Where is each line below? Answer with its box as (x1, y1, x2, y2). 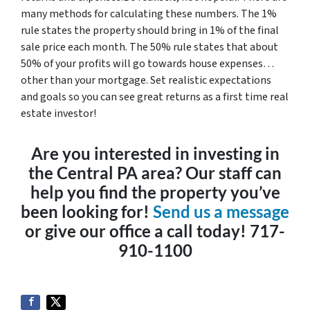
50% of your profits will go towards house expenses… (21, 56, 274, 71)
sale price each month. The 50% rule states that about (21, 39, 278, 55)
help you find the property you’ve (30, 182, 280, 202)
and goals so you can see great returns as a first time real (21, 89, 289, 104)
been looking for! (21, 201, 153, 221)
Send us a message (153, 201, 289, 221)
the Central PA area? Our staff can (28, 163, 282, 183)
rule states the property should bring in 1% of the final (21, 23, 279, 38)
